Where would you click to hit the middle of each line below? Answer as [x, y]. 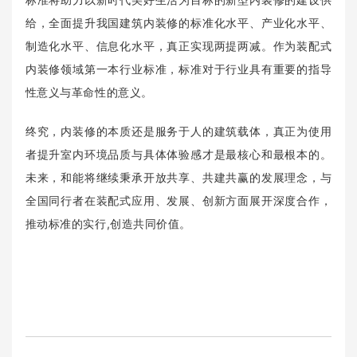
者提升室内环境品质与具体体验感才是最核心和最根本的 [173, 154]
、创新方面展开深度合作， [261, 200]
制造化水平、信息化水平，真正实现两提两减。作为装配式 [178, 45]
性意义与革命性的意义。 [89, 92]
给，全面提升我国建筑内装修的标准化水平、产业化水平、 [178, 22]
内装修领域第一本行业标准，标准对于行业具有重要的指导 [178, 69]
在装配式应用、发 [131, 200]
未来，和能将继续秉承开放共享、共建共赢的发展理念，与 [178, 177]
